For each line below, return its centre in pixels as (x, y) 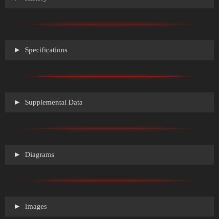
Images (35, 207)
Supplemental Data (53, 102)
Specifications (45, 50)
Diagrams (38, 154)
